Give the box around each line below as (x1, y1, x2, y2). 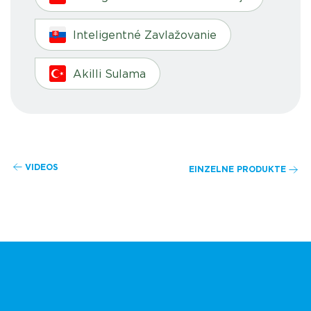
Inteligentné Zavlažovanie (73, 28, 217, 42)
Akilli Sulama (73, 67, 146, 81)
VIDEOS (25, 162, 58, 171)
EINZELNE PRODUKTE (189, 165, 286, 174)
